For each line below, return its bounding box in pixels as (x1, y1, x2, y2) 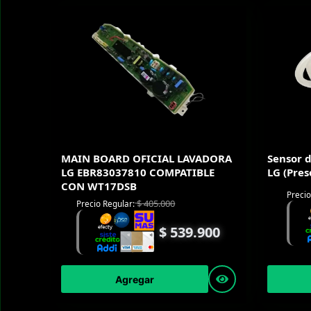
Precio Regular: (76, 198, 135, 210)
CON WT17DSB (61, 178, 137, 193)
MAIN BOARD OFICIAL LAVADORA (61, 151, 232, 165)
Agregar (115, 273, 154, 285)
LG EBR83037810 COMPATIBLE (61, 165, 215, 179)
